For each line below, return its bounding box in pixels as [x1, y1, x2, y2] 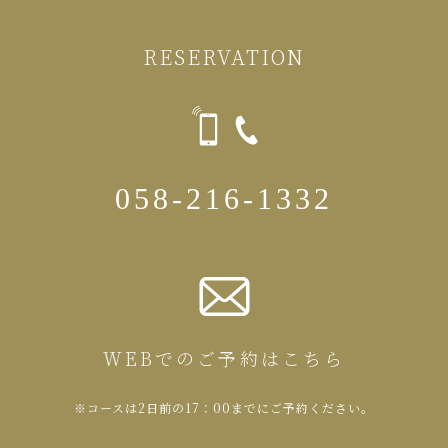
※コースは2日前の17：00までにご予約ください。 [74, 399, 374, 416]
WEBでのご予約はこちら [102, 345, 346, 371]
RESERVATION [143, 42, 305, 71]
